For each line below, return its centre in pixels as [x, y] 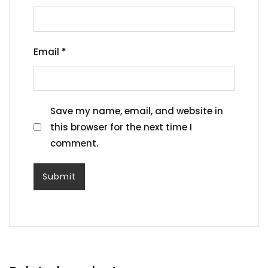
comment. [74, 144]
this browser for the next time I [121, 127]
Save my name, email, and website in [137, 111]
